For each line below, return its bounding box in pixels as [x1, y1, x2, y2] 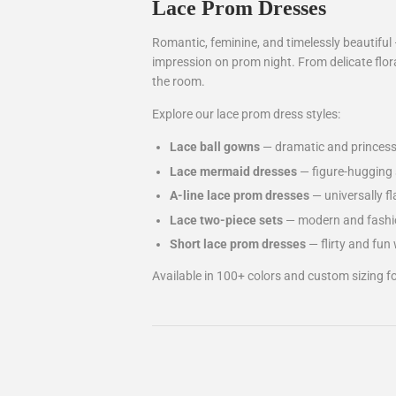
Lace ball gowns [170, 140, 260, 154]
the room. [152, 74, 205, 88]
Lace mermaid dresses [170, 164, 297, 179]
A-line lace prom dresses [170, 188, 309, 203]
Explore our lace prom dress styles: [152, 107, 340, 121]
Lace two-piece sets [170, 212, 283, 227]
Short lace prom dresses [170, 237, 306, 252]
